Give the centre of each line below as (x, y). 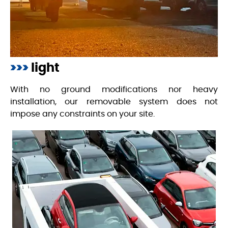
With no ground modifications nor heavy (114, 89)
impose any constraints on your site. (82, 114)
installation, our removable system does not (114, 102)
